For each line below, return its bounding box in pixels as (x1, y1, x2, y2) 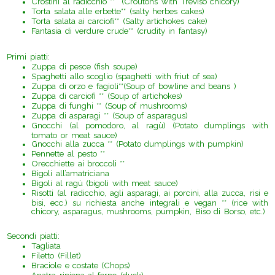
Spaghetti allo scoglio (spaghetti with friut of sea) (31, 71, 218, 82)
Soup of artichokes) (109, 91, 182, 101)
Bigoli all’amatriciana (31, 168, 109, 179)
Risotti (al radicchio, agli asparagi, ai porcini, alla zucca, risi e (31, 188, 268, 198)
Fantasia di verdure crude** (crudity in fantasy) (31, 26, 207, 36)
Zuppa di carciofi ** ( (31, 91, 110, 101)
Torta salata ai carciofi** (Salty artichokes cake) (31, 16, 207, 26)
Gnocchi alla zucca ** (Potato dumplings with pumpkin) (31, 139, 244, 149)
